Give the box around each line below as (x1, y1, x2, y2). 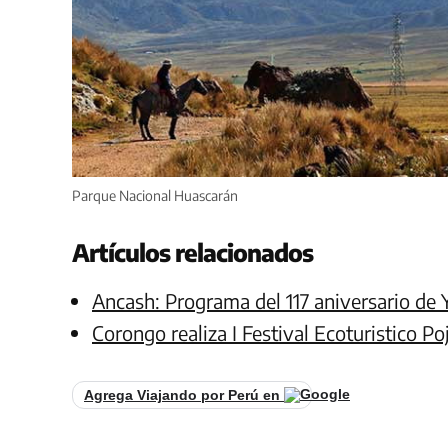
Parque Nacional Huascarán (72, 186, 238, 204)
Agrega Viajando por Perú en (84, 386, 284, 403)
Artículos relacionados (72, 236, 313, 267)
